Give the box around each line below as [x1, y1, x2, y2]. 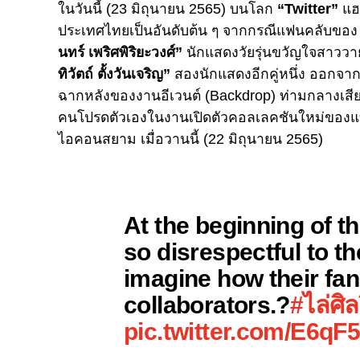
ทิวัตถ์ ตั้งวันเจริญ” [58, 65, 170, 82]
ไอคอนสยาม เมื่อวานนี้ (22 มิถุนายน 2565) [58, 130, 323, 147]
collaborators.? [124, 290, 290, 318]
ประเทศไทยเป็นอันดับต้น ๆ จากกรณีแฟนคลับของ [58, 22, 358, 39]
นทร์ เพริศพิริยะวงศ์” [58, 43, 182, 60]
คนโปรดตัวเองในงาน [58, 108, 189, 125]
